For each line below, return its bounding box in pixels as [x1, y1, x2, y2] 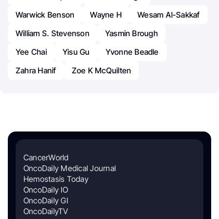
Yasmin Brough [105, 28, 158, 39]
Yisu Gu [62, 47, 90, 57]
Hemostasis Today [23, 174, 88, 184]
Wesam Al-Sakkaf [137, 10, 200, 20]
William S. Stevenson [16, 28, 89, 39]
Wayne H [90, 10, 122, 20]
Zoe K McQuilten [71, 66, 131, 76]
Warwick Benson [16, 10, 75, 20]
